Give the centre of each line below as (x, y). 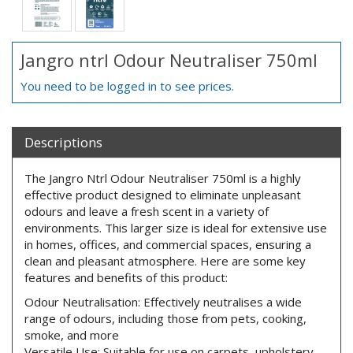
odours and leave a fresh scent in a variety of (147, 211)
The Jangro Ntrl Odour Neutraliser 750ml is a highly (163, 178)
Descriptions (63, 142)
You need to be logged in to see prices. (127, 85)
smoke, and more (72, 335)
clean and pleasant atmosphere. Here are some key (165, 260)
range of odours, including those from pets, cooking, (165, 318)
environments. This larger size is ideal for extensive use (176, 227)
